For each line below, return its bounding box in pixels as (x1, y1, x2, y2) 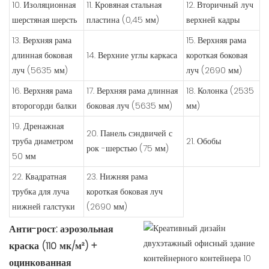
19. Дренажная (12, 120, 64, 133)
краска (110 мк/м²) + (9, 239, 97, 253)
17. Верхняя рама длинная (86, 85, 178, 97)
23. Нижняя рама (86, 171, 148, 183)
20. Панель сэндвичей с (86, 127, 172, 140)
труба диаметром (12, 135, 73, 148)
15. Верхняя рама (186, 34, 246, 47)
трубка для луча (12, 186, 69, 198)
